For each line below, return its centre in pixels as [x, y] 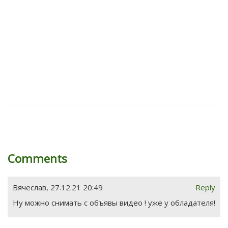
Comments [37, 159]
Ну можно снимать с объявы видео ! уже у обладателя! [114, 203]
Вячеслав [30, 188]
